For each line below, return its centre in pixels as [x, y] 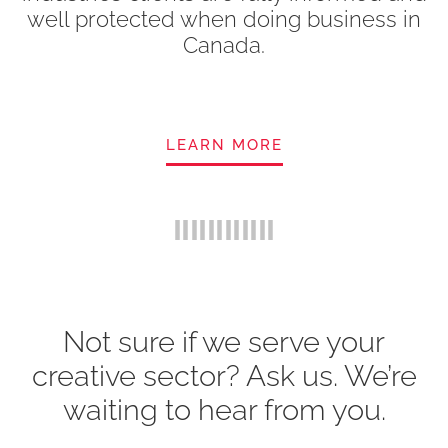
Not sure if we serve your [224, 342]
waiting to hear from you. [224, 410]
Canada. [224, 45]
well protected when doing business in [224, 19]
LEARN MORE [224, 145]
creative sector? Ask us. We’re [224, 376]
